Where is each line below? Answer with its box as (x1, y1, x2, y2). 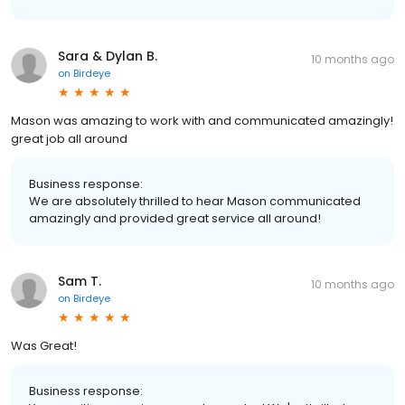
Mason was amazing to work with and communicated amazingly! (11, 111, 393, 129)
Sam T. (58, 271, 101, 290)
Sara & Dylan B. (58, 46, 157, 65)
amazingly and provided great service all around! (29, 209, 321, 227)
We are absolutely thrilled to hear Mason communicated (29, 192, 361, 210)
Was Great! (11, 336, 77, 354)
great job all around (11, 129, 127, 147)
